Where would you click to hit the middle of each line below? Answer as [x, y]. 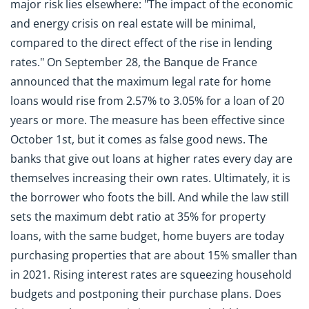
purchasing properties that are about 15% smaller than [154, 256]
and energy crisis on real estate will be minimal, [133, 24]
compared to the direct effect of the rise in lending [141, 43]
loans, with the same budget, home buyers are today [147, 236]
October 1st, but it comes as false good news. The [139, 140]
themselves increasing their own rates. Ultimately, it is [150, 178]
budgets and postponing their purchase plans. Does [146, 294]
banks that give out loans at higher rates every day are [151, 159]
